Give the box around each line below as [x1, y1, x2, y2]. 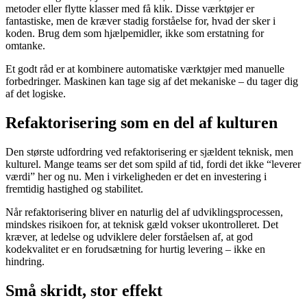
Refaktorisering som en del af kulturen [5, 113, 278, 132]
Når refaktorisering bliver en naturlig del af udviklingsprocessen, [5, 206, 283, 218]
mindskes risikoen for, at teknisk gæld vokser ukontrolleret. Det [5, 218, 278, 230]
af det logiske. [5, 87, 66, 99]
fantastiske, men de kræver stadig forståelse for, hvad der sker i [5, 14, 275, 27]
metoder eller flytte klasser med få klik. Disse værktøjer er [5, 2, 254, 14]
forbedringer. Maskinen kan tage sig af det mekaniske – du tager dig [5, 75, 298, 87]
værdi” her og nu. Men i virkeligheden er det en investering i [5, 170, 267, 182]
